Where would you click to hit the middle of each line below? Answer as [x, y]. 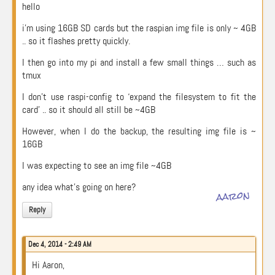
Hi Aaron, [48, 265]
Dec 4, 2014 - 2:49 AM [60, 244]
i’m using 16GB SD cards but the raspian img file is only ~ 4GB [139, 28]
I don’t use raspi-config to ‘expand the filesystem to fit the [139, 97]
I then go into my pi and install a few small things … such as [139, 62]
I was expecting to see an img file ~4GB [97, 165]
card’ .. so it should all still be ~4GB [89, 110]
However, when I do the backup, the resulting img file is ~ [139, 131]
